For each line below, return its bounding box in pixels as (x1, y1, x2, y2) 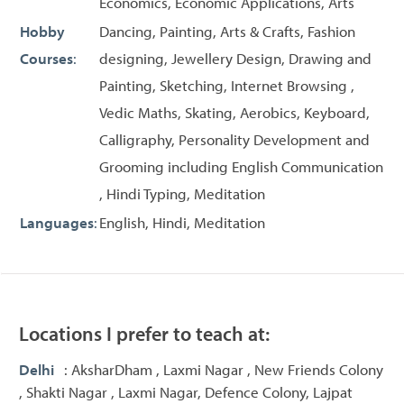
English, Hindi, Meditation (99, 212, 265, 232)
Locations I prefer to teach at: (19, 320, 270, 346)
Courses (20, 48, 73, 68)
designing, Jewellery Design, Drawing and (99, 48, 372, 68)
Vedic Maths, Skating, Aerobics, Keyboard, (99, 102, 370, 122)
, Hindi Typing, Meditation (99, 183, 265, 203)
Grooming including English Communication (99, 156, 383, 176)
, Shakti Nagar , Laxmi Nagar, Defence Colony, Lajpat (19, 381, 353, 401)
